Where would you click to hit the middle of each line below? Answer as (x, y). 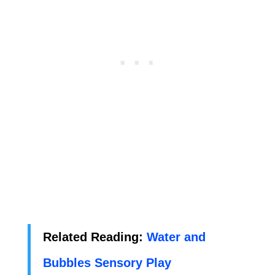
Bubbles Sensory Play (109, 262)
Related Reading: (95, 237)
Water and (176, 237)
